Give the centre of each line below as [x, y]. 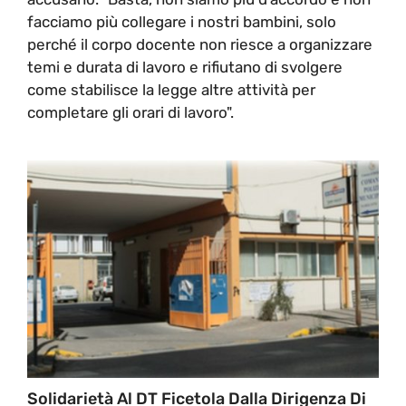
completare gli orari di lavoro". [130, 112]
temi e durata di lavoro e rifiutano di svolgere [185, 67]
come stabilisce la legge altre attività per [171, 89]
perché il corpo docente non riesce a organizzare [200, 44]
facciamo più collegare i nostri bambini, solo [182, 21]
